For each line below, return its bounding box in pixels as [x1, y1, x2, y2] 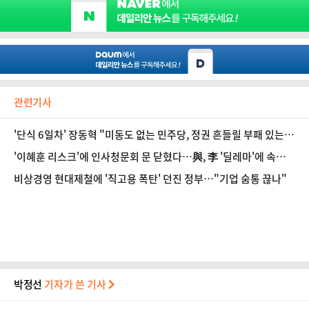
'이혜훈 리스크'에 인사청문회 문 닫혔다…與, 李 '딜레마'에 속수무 [14, 149, 295, 164]
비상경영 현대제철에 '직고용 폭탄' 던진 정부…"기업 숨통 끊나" [14, 171, 287, 186]
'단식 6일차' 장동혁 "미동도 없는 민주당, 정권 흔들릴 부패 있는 [14, 127, 284, 142]
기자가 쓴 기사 [44, 277, 109, 292]
